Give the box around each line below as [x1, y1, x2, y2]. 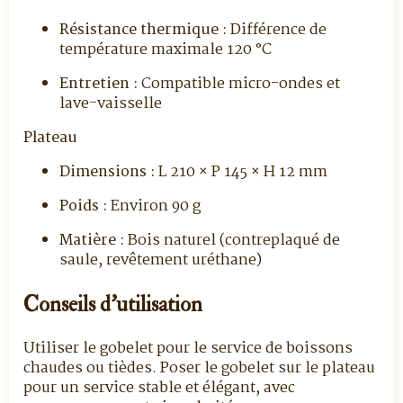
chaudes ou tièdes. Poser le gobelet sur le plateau [23, 356, 375, 381]
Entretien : [59, 72, 138, 96]
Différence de [227, 18, 327, 42]
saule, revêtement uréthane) [59, 248, 262, 273]
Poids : [59, 194, 107, 219]
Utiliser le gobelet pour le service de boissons [23, 336, 353, 361]
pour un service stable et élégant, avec [23, 376, 295, 400]
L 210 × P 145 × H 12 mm [155, 160, 327, 184]
